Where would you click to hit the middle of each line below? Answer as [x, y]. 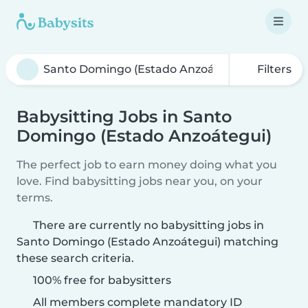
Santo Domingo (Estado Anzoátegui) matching [147, 242]
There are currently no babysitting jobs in [148, 225]
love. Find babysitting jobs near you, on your [140, 181]
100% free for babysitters [101, 280]
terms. [35, 198]
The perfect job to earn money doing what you [147, 165]
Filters [273, 69]
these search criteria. [75, 258]
